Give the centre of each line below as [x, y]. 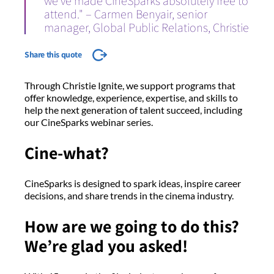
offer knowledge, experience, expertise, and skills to [131, 98]
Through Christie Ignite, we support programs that [130, 86]
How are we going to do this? [132, 226]
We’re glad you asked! [108, 246]
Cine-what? [68, 153]
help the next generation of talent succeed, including [133, 110]
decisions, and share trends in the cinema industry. [131, 196]
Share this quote [54, 55]
